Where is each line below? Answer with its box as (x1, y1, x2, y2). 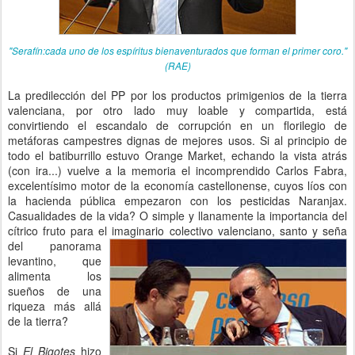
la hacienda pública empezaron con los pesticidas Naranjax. (8, 193, 347, 208)
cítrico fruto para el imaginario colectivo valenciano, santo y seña (8, 223, 347, 239)
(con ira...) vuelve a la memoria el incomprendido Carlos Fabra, (8, 162, 347, 178)
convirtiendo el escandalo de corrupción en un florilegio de (8, 117, 347, 133)
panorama (50, 238, 101, 254)
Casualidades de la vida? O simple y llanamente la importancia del (8, 208, 347, 223)
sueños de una (8, 283, 101, 299)
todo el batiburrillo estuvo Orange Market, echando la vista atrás (8, 147, 347, 163)
